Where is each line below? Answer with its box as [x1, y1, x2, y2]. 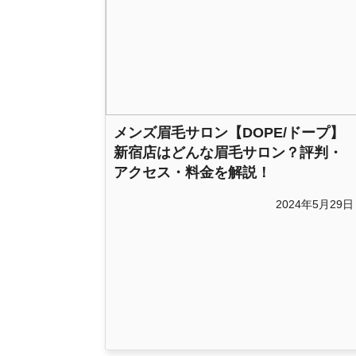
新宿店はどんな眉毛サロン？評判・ [114, 145, 342, 161]
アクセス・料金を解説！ [114, 164, 271, 181]
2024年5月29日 [276, 198, 354, 211]
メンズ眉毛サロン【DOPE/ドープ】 [114, 125, 344, 141]
